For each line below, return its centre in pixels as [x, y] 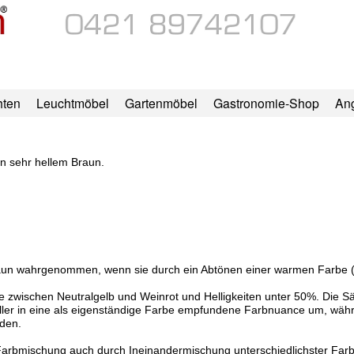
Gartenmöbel [161, 103]
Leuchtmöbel [72, 103]
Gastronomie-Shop [266, 103]
